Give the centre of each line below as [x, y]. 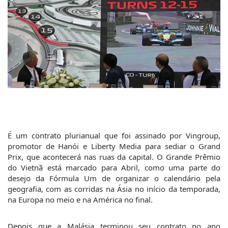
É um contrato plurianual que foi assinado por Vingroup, [114, 135]
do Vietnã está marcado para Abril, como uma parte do [114, 167]
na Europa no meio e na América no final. [80, 199]
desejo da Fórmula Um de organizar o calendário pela [114, 178]
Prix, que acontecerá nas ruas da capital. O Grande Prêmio [114, 156]
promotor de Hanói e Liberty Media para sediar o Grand [114, 146]
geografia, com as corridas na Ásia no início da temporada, [114, 189]
